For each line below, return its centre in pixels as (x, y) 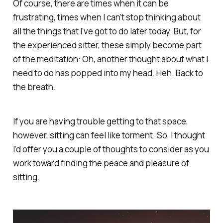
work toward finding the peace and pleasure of (101, 163)
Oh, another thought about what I (145, 59)
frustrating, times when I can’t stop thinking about (107, 17)
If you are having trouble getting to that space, (100, 121)
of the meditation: (47, 59)
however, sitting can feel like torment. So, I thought (109, 135)
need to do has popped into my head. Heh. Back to (108, 73)
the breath (33, 87)
